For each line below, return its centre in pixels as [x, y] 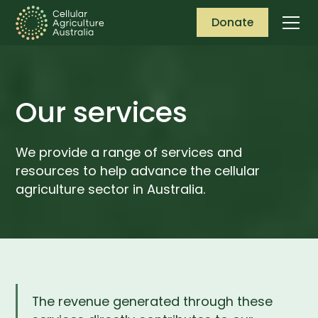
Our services [102, 113]
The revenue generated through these [153, 301]
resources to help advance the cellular [138, 171]
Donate [232, 23]
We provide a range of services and [129, 153]
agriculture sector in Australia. [111, 190]
